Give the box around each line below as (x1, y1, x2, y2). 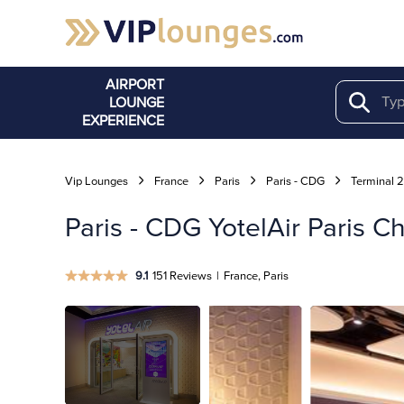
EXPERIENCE (82, 112, 164, 130)
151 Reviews (152, 269, 212, 283)
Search (357, 94, 391, 107)
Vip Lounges (65, 174, 128, 188)
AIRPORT (106, 76, 164, 94)
